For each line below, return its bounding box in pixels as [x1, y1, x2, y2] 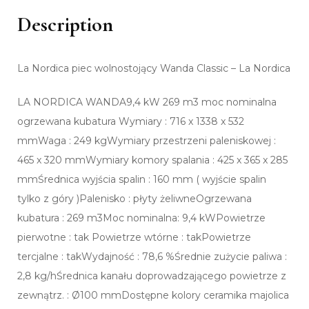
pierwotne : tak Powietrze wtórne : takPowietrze [17, 231, 251, 244]
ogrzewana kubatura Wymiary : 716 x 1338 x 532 [17, 115, 244, 128]
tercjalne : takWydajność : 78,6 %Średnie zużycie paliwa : [17, 250, 287, 263]
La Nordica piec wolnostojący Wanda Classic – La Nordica [17, 62, 290, 75]
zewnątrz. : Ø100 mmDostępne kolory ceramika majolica [17, 289, 289, 302]
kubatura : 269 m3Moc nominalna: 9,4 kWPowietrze [17, 212, 266, 225]
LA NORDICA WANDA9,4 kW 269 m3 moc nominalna [17, 96, 277, 109]
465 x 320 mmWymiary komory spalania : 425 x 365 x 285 [17, 154, 288, 167]
